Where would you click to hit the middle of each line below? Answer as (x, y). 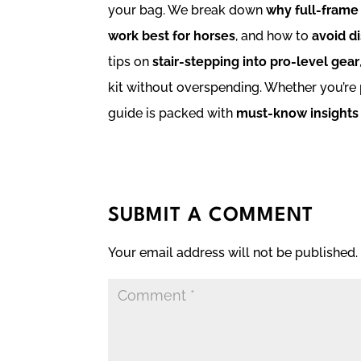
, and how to (274, 35)
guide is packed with (172, 113)
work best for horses (172, 35)
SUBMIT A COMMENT (211, 216)
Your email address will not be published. (233, 252)
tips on (131, 61)
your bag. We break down (187, 10)
